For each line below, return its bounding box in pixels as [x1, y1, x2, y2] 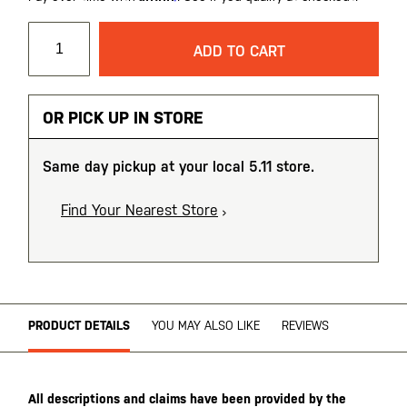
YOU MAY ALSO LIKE [152, 318, 260, 333]
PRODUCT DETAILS [28, 318, 130, 333]
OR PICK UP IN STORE [43, 108, 203, 127]
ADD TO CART [193, 43, 285, 60]
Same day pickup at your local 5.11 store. [43, 158, 314, 175]
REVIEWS [282, 318, 329, 333]
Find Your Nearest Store [61, 201, 218, 219]
